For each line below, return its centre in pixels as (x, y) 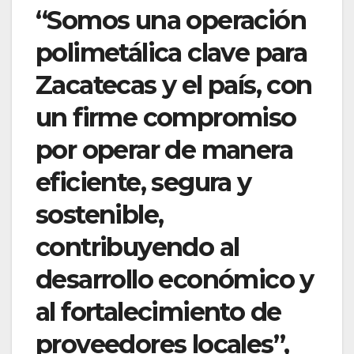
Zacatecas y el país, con (174, 85)
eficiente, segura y (143, 183)
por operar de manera (164, 150)
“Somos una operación (171, 21)
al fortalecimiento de (158, 312)
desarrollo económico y (175, 280)
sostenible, (100, 215)
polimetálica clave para (171, 53)
